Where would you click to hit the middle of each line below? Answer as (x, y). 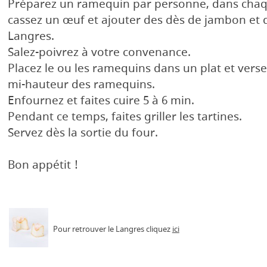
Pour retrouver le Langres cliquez (112, 229)
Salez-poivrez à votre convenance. (99, 53)
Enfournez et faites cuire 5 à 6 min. (101, 101)
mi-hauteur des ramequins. (81, 85)
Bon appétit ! (43, 166)
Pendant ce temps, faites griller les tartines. (125, 117)
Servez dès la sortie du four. (86, 133)
